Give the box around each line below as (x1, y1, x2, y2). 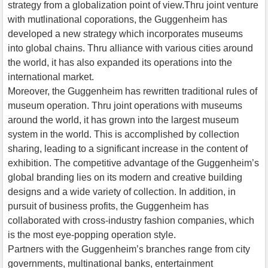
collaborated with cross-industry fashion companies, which (8, 215, 254, 226)
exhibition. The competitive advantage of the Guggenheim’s (8, 157, 259, 168)
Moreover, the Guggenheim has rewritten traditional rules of (8, 86, 257, 96)
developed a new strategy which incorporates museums (8, 28, 243, 39)
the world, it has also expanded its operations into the (8, 57, 232, 68)
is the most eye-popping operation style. (8, 229, 176, 240)
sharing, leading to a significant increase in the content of (8, 143, 248, 154)
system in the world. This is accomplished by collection (8, 129, 239, 139)
